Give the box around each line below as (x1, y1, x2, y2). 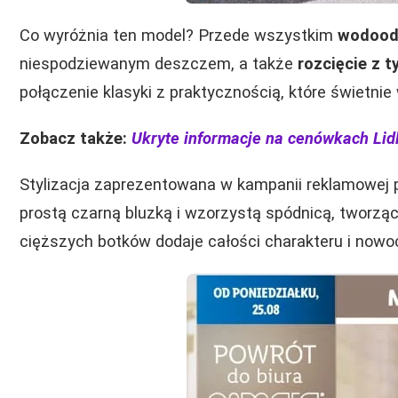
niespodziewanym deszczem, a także (20, 54, 298, 74)
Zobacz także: (20, 129, 131, 148)
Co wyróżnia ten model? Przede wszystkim (20, 26, 338, 45)
